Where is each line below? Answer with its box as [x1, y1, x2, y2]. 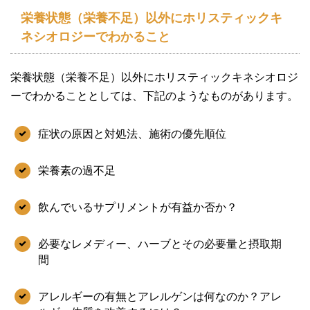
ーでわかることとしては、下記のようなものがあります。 [10, 89, 298, 102]
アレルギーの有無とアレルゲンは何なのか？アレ [38, 290, 282, 302]
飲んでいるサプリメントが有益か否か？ [38, 201, 237, 213]
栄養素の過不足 [38, 164, 116, 176]
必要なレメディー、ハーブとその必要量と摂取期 [38, 237, 282, 250]
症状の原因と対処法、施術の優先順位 [38, 127, 226, 140]
